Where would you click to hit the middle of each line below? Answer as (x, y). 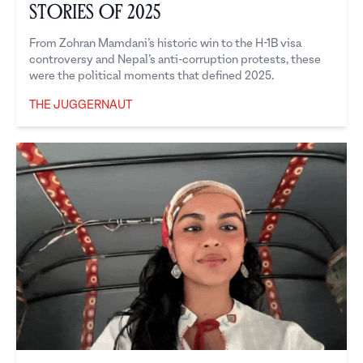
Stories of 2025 (95, 13)
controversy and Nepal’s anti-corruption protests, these (175, 60)
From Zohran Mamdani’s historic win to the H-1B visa (165, 44)
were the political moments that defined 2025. (152, 76)
